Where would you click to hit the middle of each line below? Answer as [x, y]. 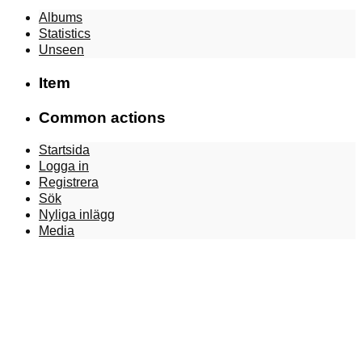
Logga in [64, 166]
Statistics [65, 34]
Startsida [64, 150]
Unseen [61, 50]
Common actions [102, 117]
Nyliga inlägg [77, 215]
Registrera [69, 183]
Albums [61, 18]
